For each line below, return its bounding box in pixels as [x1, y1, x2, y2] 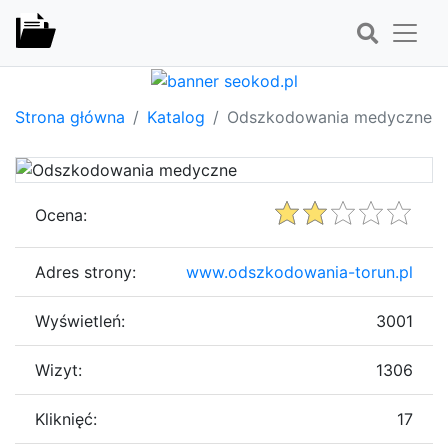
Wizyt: [35, 359, 82, 380]
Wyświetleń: [35, 310, 125, 331]
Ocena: [35, 204, 87, 225]
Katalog [147, 106, 205, 127]
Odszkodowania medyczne [227, 106, 432, 127]
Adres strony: [35, 261, 136, 282]
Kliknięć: [35, 408, 97, 429]
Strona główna [15, 106, 125, 127]
